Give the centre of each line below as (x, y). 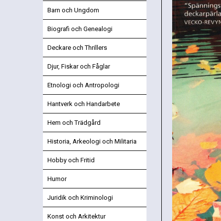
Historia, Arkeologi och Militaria (92, 141)
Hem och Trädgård (74, 122)
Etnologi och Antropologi (83, 85)
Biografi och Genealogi (80, 29)
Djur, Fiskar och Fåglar (79, 66)
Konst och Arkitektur (76, 216)
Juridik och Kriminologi (80, 197)
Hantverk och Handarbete (84, 104)
